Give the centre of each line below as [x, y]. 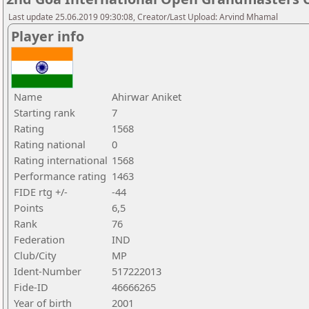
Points [29, 208]
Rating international [61, 160]
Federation [39, 239]
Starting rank [44, 112]
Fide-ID [31, 287]
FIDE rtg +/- [41, 192]
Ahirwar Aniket [147, 97]
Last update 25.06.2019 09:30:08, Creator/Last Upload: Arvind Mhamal [143, 17]
